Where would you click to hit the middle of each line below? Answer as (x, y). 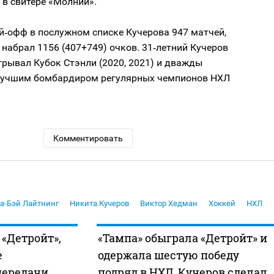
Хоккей (222, 204)
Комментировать (88, 139)
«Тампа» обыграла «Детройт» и (182, 238)
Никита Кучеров (99, 204)
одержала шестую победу (168, 255)
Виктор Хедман (169, 204)
